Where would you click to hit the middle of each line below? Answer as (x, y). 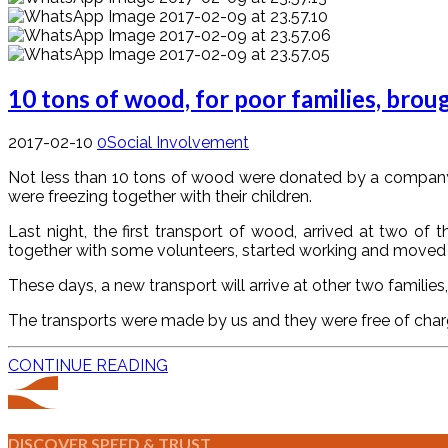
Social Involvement (178, 142)
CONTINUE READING (88, 365)
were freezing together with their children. (160, 196)
